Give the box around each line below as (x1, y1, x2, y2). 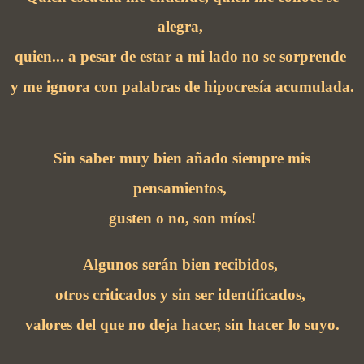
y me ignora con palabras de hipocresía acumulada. (10, 77, 354, 95)
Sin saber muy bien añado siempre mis (54, 149, 310, 167)
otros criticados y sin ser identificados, (54, 285, 310, 303)
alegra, (157, 17, 207, 35)
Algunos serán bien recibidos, (82, 255, 282, 273)
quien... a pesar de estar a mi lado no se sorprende (14, 47, 350, 65)
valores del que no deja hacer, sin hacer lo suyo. (24, 315, 340, 333)
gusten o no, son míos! (108, 209, 256, 227)
